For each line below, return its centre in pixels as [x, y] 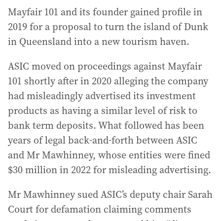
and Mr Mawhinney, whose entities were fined [109, 155]
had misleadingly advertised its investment [102, 96]
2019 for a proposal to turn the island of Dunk [108, 27]
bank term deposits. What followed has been [106, 125]
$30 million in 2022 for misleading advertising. [110, 170]
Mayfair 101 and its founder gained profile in [105, 12]
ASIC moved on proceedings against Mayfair [105, 66]
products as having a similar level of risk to [103, 110]
